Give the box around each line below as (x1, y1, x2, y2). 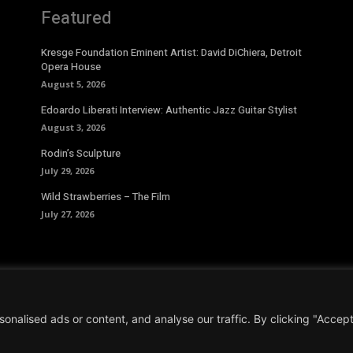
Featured (41, 6, 111, 32)
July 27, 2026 (41, 208, 94, 221)
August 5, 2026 (41, 78, 105, 91)
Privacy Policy (61, 320, 130, 337)
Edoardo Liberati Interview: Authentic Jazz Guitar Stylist (41, 102, 297, 118)
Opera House (41, 59, 101, 75)
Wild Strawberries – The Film (41, 189, 170, 205)
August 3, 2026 (41, 121, 105, 134)
